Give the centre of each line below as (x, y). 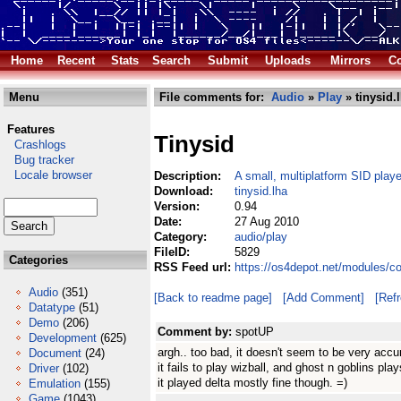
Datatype (52, 307)
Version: (179, 206)
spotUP (255, 332)
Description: (189, 176)
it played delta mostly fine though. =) (252, 383)
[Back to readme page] (213, 298)
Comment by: (196, 332)
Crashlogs (35, 145)
